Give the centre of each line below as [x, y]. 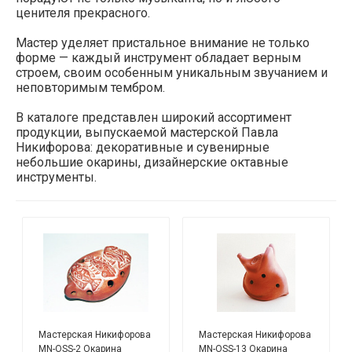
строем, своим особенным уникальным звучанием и [172, 72]
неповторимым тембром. [90, 87]
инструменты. [56, 177]
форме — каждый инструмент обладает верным [158, 57]
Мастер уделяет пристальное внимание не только [163, 42]
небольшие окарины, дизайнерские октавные [152, 162]
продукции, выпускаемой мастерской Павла [147, 132]
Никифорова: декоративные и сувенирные [143, 147]
